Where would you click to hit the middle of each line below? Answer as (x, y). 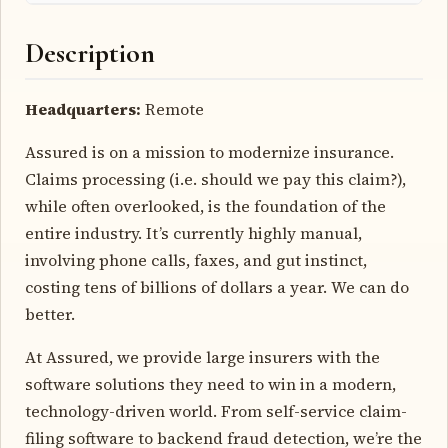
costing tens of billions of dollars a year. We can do (217, 286)
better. (50, 313)
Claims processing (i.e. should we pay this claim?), (215, 178)
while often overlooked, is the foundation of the (205, 205)
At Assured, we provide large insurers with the (202, 356)
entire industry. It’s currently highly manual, (193, 232)
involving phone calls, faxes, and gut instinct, (196, 259)
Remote (172, 108)
